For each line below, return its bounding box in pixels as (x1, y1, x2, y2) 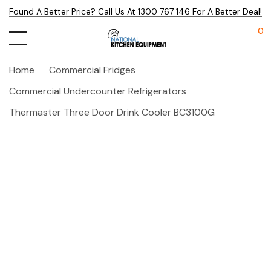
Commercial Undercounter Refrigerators (9, 85, 186, 97)
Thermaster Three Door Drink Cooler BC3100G (9, 106, 215, 119)
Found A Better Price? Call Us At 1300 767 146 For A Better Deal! (9, 6, 262, 17)
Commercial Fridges (49, 64, 135, 76)
